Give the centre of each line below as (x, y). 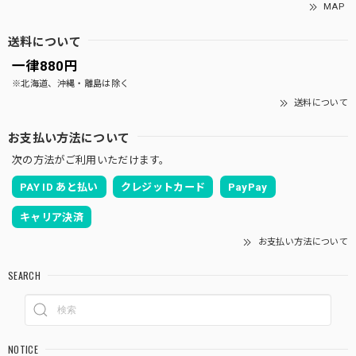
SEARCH (24, 275)
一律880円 (45, 66)
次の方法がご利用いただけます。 (91, 160)
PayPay (248, 187)
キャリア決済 (52, 217)
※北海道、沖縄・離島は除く (71, 83)
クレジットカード (163, 187)
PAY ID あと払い (59, 187)
